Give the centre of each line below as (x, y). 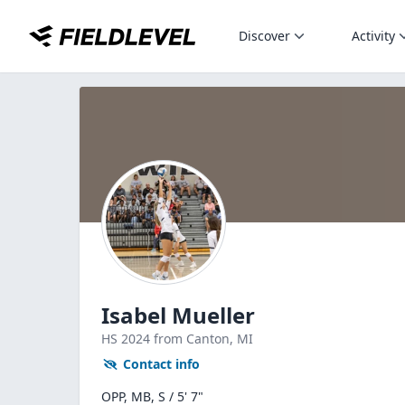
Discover (264, 36)
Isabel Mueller (178, 315)
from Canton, (195, 339)
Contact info (161, 364)
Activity (373, 36)
